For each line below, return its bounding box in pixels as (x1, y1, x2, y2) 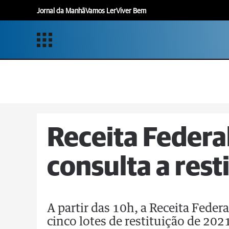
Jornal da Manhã (37, 7, 85, 15)
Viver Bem (116, 7, 146, 15)
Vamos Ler (85, 7, 116, 15)
